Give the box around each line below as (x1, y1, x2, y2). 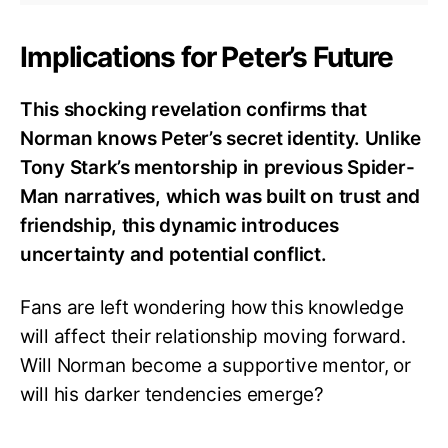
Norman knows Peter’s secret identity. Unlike (20, 127, 422, 151)
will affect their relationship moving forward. (20, 325, 406, 349)
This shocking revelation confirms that (20, 98, 367, 122)
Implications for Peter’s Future (20, 40, 393, 75)
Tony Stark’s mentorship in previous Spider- (20, 156, 415, 180)
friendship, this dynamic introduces (20, 214, 339, 238)
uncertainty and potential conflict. (20, 243, 327, 267)
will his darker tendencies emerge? (20, 383, 324, 407)
